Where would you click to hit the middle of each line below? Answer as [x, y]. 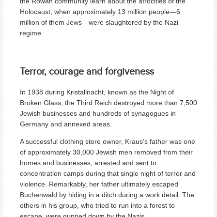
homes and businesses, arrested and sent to [88, 163]
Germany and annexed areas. [66, 124]
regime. [31, 33]
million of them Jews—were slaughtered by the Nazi [99, 22]
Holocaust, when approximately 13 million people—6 [100, 11]
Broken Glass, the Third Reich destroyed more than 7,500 [108, 102]
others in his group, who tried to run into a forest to [97, 205]
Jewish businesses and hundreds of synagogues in [98, 113]
